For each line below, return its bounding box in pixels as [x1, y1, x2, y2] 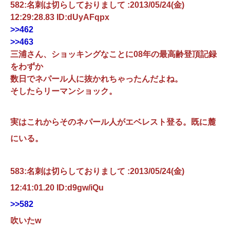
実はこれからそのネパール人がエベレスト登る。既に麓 [10, 118, 216, 127]
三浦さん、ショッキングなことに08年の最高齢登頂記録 [10, 50, 217, 59]
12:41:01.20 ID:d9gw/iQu [10, 183, 104, 193]
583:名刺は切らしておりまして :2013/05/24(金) [10, 167, 184, 176]
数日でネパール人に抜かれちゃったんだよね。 [10, 74, 183, 84]
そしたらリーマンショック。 [10, 87, 117, 96]
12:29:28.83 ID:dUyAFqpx [10, 13, 109, 22]
